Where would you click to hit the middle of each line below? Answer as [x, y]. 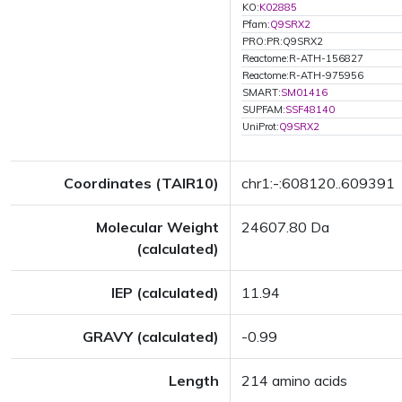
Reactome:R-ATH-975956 [303, 75]
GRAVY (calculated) [151, 336]
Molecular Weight [157, 227]
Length [194, 380]
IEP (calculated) [165, 293]
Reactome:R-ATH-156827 [303, 58]
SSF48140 [310, 109]
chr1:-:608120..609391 [318, 183]
